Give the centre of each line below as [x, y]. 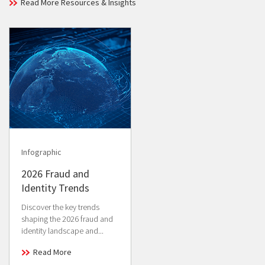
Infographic [41, 152]
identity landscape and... [62, 231]
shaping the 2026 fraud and [67, 219]
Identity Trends [55, 188]
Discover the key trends [60, 207]
